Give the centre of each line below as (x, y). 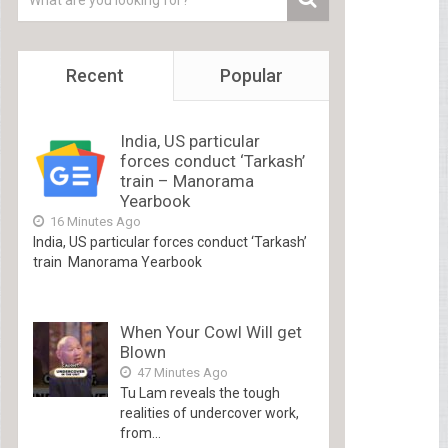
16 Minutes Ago (93, 221)
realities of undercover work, (209, 412)
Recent (95, 75)
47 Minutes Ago (180, 372)
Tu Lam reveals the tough (199, 392)
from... (140, 432)
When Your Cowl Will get (210, 331)
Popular (251, 75)
